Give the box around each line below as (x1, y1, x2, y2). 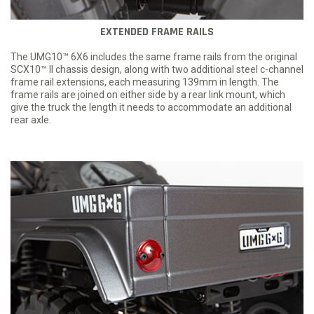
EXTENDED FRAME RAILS (100, 25, 214, 40)
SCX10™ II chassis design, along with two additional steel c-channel (11, 64, 303, 76)
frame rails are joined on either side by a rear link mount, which (11, 89, 285, 101)
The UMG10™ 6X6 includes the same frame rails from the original (11, 51, 297, 63)
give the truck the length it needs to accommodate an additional (11, 102, 292, 114)
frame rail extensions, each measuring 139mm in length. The (11, 76, 279, 88)
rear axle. (11, 114, 51, 126)
